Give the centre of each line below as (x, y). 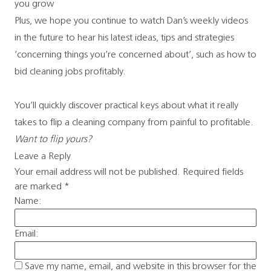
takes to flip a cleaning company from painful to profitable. (135, 122)
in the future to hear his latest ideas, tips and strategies (124, 38)
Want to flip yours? (53, 139)
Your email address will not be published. (97, 172)
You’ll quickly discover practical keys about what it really (126, 106)
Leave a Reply (43, 156)
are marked (39, 187)
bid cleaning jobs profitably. (71, 72)
